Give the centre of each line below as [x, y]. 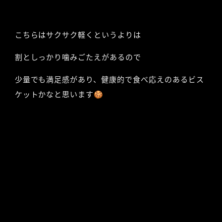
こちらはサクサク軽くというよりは [78, 35]
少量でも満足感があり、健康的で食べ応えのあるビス [109, 80]
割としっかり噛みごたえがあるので [78, 57]
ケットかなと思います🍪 [59, 94]
